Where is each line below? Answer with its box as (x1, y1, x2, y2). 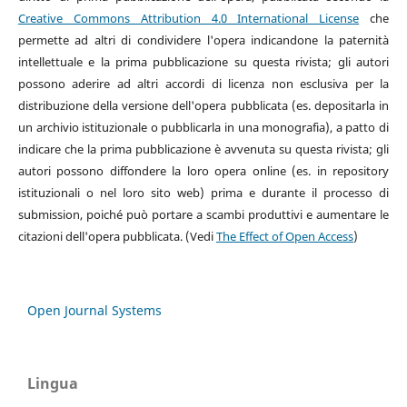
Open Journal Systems (27, 302, 162, 320)
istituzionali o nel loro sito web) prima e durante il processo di (17, 184, 390, 202)
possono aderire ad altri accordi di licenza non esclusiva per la (17, 75, 390, 93)
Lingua (27, 373, 78, 394)
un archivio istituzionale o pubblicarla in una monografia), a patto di (17, 119, 390, 136)
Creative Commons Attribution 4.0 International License (17, 10, 360, 27)
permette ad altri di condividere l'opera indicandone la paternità (17, 32, 390, 49)
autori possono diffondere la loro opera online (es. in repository (17, 163, 390, 180)
